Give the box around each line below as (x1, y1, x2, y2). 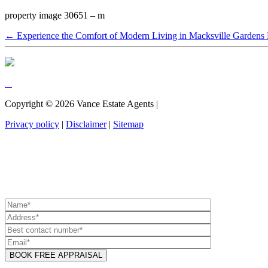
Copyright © (5, 98, 55, 109)
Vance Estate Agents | (74, 98, 160, 109)
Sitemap (113, 118, 144, 129)
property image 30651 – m (5, 10, 105, 20)
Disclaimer (66, 118, 106, 129)
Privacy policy (5, 118, 59, 129)
